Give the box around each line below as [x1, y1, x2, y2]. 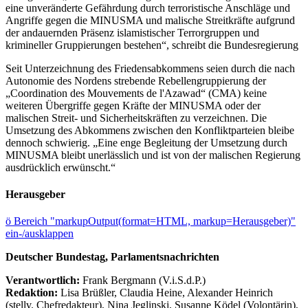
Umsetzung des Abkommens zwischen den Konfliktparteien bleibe [5, 124, 294, 136]
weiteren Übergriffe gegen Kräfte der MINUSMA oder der [5, 99, 261, 111]
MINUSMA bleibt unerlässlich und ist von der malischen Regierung [5, 148, 300, 161]
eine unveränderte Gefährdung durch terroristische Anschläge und [5, 1, 290, 14]
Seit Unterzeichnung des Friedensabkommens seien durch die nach [5, 62, 295, 74]
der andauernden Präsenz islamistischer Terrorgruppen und [5, 26, 259, 38]
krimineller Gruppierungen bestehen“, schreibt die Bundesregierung [5, 38, 298, 51]
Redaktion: [5, 287, 60, 299]
